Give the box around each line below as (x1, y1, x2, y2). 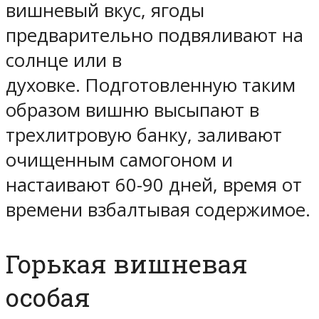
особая (6, 281, 90, 315)
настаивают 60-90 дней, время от (6, 172, 302, 198)
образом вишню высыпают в (6, 98, 259, 123)
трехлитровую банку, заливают (6, 122, 282, 148)
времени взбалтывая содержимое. (6, 197, 310, 223)
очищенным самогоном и (6, 147, 233, 173)
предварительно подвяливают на (6, 23, 303, 48)
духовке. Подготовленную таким (6, 73, 296, 98)
